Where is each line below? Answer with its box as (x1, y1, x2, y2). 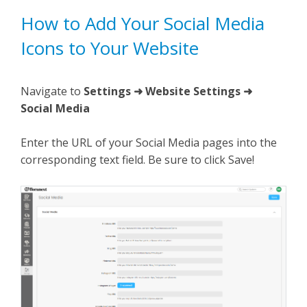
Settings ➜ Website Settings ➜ (84, 84, 252, 99)
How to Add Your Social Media (21, 11, 265, 36)
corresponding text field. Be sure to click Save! (21, 152, 254, 167)
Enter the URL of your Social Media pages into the (21, 135, 277, 150)
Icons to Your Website (21, 36, 199, 60)
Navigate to (21, 84, 84, 99)
